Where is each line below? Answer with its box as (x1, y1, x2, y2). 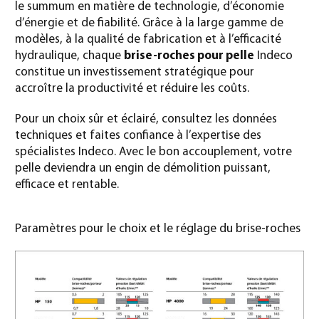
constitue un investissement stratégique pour (15, 66, 254, 79)
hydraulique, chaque (15, 50, 124, 63)
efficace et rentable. (15, 179, 119, 192)
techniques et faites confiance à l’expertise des (15, 130, 261, 142)
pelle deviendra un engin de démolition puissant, (15, 162, 271, 175)
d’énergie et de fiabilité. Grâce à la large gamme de (15, 17, 283, 30)
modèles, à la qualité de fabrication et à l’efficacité (15, 33, 281, 46)
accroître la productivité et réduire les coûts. (15, 83, 249, 95)
